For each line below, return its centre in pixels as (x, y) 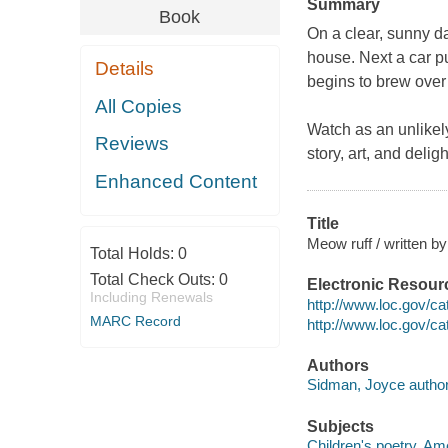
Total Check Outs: (154, 279)
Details (125, 69)
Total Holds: (133, 253)
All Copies (139, 106)
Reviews (132, 144)
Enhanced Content (176, 181)
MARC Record (135, 320)
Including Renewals (151, 296)
